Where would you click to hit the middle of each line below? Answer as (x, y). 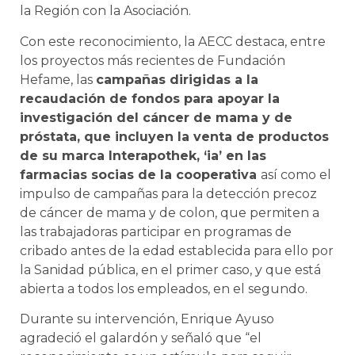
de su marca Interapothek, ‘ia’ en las (143, 155)
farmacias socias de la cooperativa (140, 174)
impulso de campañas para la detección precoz (168, 193)
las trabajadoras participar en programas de (156, 231)
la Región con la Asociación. (105, 11)
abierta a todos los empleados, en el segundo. (164, 288)
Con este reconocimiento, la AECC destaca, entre (173, 41)
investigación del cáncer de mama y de (156, 117)
